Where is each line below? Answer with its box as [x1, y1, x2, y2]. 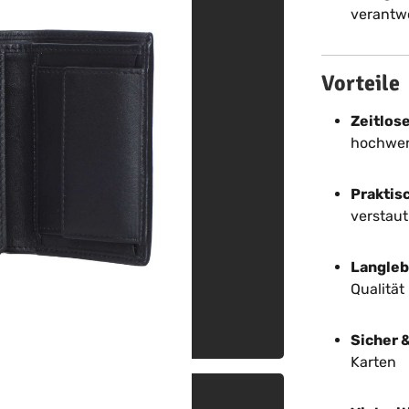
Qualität [350, 280, 404, 298]
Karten [350, 353, 396, 371]
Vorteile [320, 69, 400, 97]
